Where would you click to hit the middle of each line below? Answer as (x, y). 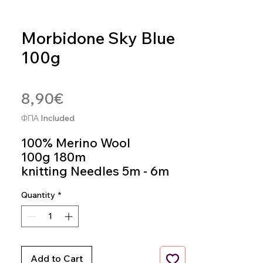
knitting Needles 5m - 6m (95, 171)
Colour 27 (50, 185)
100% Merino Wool (76, 143)
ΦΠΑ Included (48, 118)
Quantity (38, 195)
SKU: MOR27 (42, 75)
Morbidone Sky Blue (98, 38)
